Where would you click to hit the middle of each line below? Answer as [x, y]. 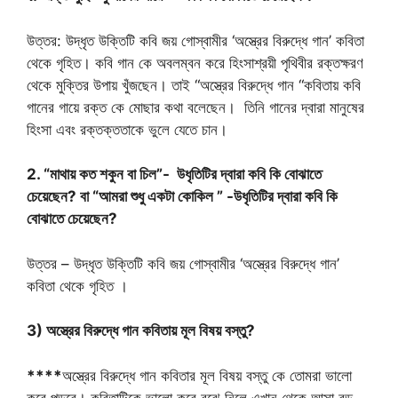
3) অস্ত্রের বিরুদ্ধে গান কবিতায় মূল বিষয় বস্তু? [141, 331]
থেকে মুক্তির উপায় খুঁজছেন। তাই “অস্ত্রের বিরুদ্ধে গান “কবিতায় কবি [194, 85]
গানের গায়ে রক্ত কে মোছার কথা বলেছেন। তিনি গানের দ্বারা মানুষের [195, 107]
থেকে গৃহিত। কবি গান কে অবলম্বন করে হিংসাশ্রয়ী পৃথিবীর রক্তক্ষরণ [195, 63]
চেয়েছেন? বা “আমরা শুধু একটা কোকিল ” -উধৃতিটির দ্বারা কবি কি [182, 197]
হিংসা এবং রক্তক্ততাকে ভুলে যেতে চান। [127, 129]
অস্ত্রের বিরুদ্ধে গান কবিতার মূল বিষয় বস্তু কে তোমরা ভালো [207, 375]
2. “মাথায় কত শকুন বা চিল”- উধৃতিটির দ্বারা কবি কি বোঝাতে [174, 175]
